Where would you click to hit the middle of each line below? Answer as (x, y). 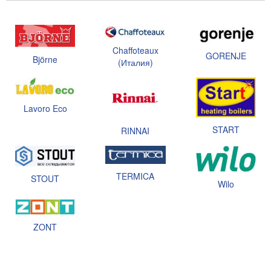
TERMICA (135, 176)
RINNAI (135, 131)
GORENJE (226, 55)
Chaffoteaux (135, 51)
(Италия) (135, 63)
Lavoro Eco (45, 108)
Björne (45, 59)
